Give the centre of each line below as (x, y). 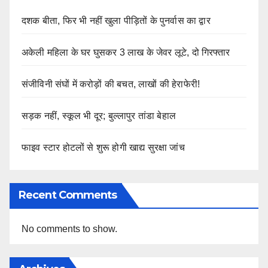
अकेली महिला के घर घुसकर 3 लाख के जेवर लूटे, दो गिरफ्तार (126, 53)
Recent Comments (68, 195)
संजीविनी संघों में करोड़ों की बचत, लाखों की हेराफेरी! (111, 84)
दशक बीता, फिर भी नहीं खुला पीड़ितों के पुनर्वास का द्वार (116, 21)
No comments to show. (69, 229)
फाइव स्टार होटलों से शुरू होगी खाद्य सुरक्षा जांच (103, 148)
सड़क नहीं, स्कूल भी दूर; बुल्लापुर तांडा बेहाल (99, 116)
